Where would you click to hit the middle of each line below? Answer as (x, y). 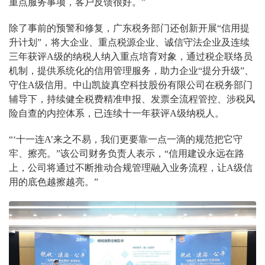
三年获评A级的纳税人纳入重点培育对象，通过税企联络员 (131, 56)
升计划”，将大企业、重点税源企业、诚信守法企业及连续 (129, 42)
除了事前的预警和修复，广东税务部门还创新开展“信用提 (129, 28)
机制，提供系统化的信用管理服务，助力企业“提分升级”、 (131, 71)
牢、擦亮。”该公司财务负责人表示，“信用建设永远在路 (127, 153)
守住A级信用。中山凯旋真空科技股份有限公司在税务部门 (131, 85)
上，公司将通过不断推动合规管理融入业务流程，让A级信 (131, 168)
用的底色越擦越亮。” (54, 182)
